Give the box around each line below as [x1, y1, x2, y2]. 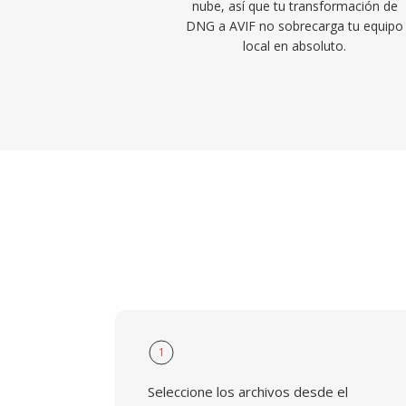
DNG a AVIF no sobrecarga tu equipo [186, 17, 404, 34]
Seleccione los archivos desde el [148, 382, 348, 401]
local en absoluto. [243, 37, 347, 54]
